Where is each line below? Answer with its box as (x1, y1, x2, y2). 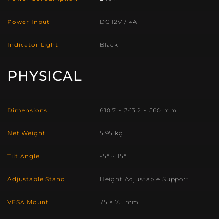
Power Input (7, 19, 50, 26)
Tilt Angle (7, 153, 40, 160)
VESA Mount (7, 199, 49, 206)
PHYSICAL (7, 67, 82, 85)
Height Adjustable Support (100, 176, 189, 183)
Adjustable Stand (7, 176, 65, 183)
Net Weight (7, 130, 45, 137)
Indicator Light (7, 42, 58, 49)
